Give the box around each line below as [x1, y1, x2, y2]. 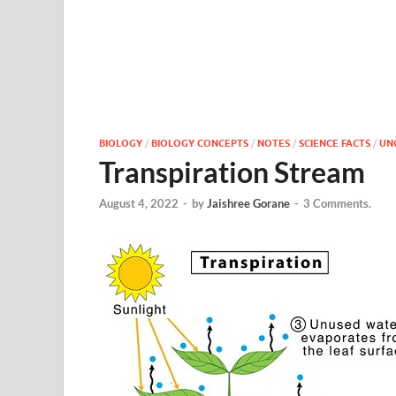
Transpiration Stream [99, 155, 365, 189]
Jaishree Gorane [207, 196, 290, 211]
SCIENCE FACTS [299, 137, 370, 149]
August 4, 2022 [99, 196, 179, 211]
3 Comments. [303, 196, 371, 211]
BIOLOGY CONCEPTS [151, 137, 248, 149]
